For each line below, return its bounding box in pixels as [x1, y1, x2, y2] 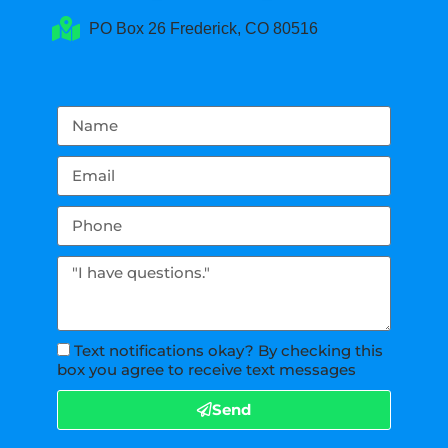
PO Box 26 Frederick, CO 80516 [88, 19, 318, 37]
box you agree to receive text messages [57, 359, 357, 379]
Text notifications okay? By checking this [74, 340, 384, 360]
